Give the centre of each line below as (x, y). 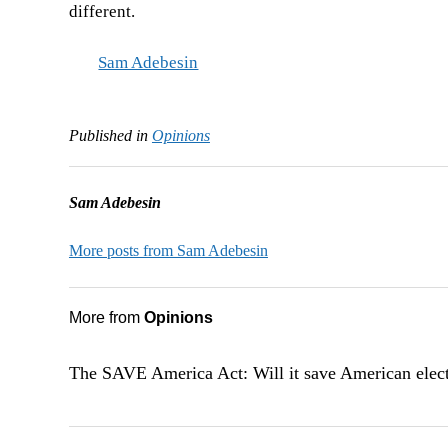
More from (106, 318)
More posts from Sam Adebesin (168, 251)
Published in (108, 136)
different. (101, 12)
